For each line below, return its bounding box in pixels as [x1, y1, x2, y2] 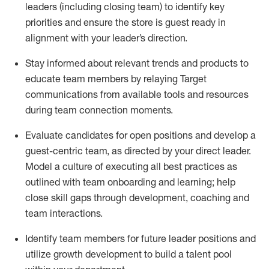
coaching [190, 192, 231, 204]
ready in [192, 16, 226, 28]
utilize [25, 248, 51, 260]
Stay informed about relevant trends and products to [25, 57, 249, 69]
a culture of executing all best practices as [55, 160, 237, 172]
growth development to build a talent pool [53, 248, 232, 260]
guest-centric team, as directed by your [25, 145, 193, 157]
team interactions [25, 207, 100, 219]
